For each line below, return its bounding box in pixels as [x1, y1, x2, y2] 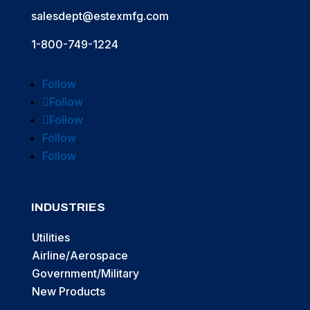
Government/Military [31, 266, 139, 280]
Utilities [31, 230, 70, 244]
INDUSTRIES [30, 200, 105, 214]
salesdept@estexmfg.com [30, 8, 169, 23]
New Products [31, 284, 105, 298]
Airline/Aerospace [31, 248, 128, 262]
